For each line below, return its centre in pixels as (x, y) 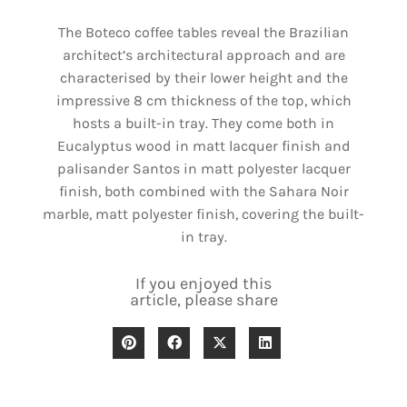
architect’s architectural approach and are (203, 55)
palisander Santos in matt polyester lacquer (203, 168)
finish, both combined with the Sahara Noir (203, 191)
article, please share (203, 299)
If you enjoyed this (203, 283)
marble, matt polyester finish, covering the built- (203, 213)
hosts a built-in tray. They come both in (203, 123)
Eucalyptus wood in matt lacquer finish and (203, 145)
